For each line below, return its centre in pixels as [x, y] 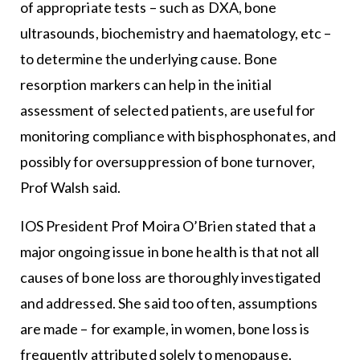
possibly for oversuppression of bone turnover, [168, 162]
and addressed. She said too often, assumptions [169, 303]
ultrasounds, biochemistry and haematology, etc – [176, 33]
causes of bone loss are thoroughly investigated [170, 278]
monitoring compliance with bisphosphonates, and [178, 136]
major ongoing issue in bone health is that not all [170, 252]
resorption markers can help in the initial [145, 85]
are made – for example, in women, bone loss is [165, 329]
